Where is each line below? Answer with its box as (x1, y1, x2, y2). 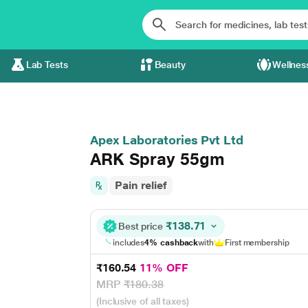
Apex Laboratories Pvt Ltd (89, 133, 243, 147)
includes (112, 238, 145, 247)
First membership (225, 238, 289, 247)
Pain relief (114, 179, 167, 192)
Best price (118, 221, 166, 232)
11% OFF (140, 261, 188, 274)
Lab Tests (25, 59, 68, 70)
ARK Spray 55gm (89, 149, 225, 169)
